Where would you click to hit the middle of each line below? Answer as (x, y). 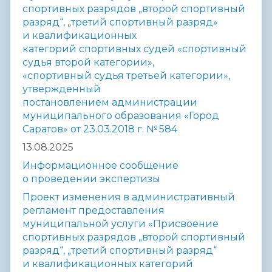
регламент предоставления (93, 211)
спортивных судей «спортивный (163, 49)
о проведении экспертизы (91, 179)
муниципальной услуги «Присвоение (121, 224)
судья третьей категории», (162, 76)
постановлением (67, 103)
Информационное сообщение (100, 166)
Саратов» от (53, 129)
